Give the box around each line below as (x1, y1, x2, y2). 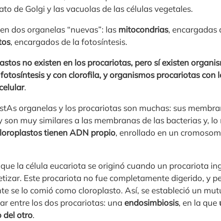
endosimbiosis (124, 197, 179, 208)
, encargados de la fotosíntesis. (10, 36, 127, 47)
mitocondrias (118, 24, 168, 35)
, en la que (179, 197, 219, 208)
